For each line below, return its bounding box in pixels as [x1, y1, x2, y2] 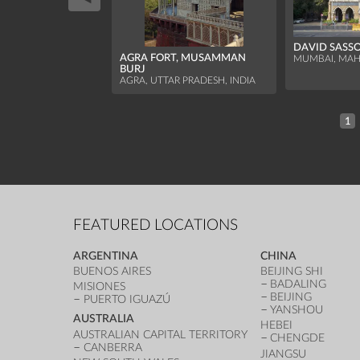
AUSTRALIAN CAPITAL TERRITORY [73, 328, 248, 341]
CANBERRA [84, 341, 143, 354]
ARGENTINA [73, 250, 139, 263]
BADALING [270, 278, 327, 291]
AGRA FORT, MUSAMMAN [120, 52, 247, 63]
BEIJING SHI [260, 265, 323, 278]
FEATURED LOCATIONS [73, 217, 239, 233]
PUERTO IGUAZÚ [84, 293, 171, 306]
